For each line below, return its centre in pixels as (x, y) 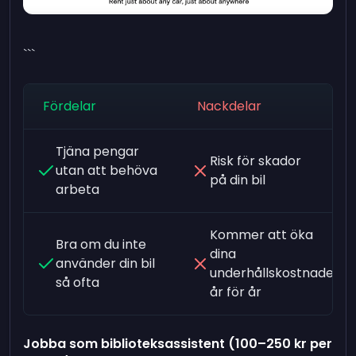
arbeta (78, 189)
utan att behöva (107, 170)
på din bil (237, 180)
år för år (235, 292)
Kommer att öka (261, 234)
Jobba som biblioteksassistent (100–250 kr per (178, 343)
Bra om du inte (101, 244)
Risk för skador (255, 161)
